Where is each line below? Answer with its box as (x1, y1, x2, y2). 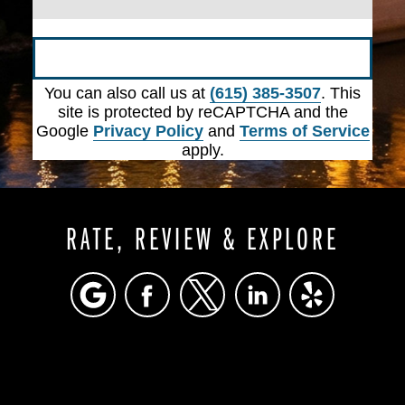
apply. (181, 141, 224, 160)
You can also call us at (44, 84, 210, 103)
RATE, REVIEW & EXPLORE (66, 217, 339, 259)
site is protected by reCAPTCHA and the (57, 103, 348, 122)
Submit (177, 49, 228, 68)
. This (321, 84, 361, 103)
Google (35, 122, 93, 141)
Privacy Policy (92, 122, 203, 141)
